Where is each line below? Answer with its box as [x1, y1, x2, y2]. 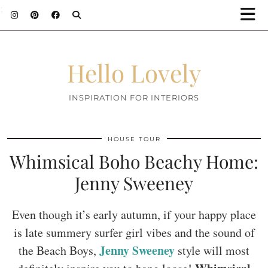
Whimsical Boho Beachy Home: [10, 150, 258, 173]
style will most [175, 242, 249, 258]
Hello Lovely [67, 56, 201, 89]
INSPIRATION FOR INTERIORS [69, 93, 199, 102]
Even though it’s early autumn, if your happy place [12, 206, 256, 223]
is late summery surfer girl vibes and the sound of [13, 224, 255, 240]
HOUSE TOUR [107, 135, 161, 143]
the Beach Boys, [19, 242, 99, 258]
